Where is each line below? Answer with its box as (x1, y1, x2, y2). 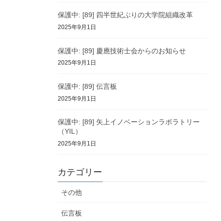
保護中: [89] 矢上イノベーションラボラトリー (58, 118, 200, 126)
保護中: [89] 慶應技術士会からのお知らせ (58, 46, 186, 55)
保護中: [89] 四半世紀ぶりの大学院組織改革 (58, 11, 193, 19)
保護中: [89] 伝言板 (58, 82, 117, 91)
